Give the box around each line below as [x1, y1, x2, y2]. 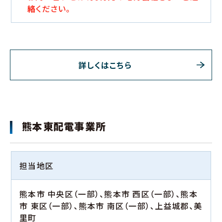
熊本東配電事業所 [22, 119, 107, 134]
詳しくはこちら [78, 59, 132, 71]
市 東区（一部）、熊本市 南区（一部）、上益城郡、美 [19, 200, 203, 212]
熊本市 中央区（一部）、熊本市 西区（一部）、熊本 [19, 188, 198, 200]
